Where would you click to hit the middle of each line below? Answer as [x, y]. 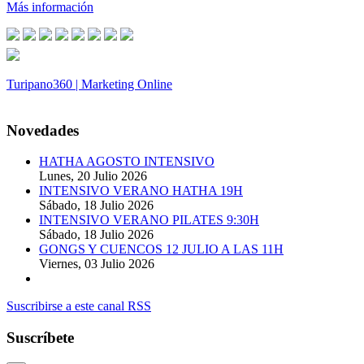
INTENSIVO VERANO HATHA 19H [141, 191]
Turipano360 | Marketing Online [89, 84]
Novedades [43, 130]
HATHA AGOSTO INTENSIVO [127, 162]
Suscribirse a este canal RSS [79, 306]
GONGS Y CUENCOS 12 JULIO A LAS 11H [161, 249]
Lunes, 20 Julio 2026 [93, 176]
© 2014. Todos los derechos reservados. [109, 98]
